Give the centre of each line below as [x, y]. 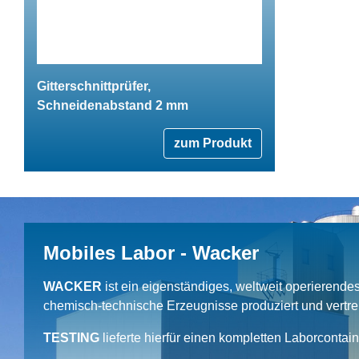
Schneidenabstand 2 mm [113, 105]
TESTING [71, 337]
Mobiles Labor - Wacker [151, 252]
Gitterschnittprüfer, [94, 86]
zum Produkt [213, 143]
